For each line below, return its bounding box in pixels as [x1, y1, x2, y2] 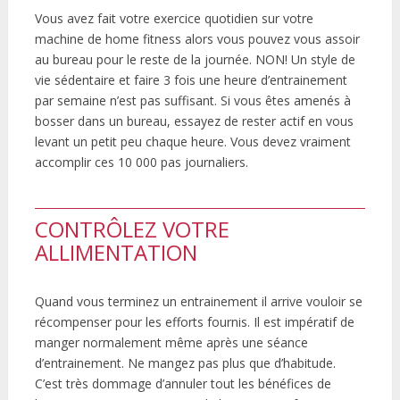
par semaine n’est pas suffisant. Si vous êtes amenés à [34, 92, 351, 110]
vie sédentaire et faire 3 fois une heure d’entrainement [34, 71, 347, 89]
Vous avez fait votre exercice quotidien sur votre [34, 10, 313, 28]
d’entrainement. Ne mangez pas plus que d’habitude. [34, 354, 336, 372]
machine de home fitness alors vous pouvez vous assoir [34, 30, 360, 48]
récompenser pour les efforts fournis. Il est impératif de [34, 313, 354, 331]
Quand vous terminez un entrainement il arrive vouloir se [34, 293, 362, 311]
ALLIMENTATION [34, 237, 197, 268]
